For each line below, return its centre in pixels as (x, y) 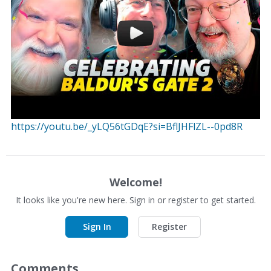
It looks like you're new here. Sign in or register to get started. (135, 200)
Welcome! (135, 182)
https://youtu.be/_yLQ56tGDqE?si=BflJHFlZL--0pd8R (127, 126)
